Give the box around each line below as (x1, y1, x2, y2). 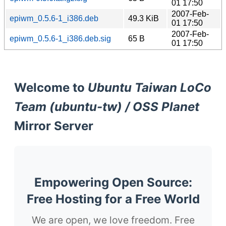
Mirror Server (14, 118, 93, 133)
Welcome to (14, 80, 88, 95)
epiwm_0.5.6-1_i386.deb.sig (10, 34, 111, 43)
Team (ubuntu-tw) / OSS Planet (14, 99, 199, 114)
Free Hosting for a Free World (26, 191, 200, 206)
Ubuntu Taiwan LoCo (88, 80, 211, 95)
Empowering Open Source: (34, 175, 192, 190)
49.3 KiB (128, 14, 159, 23)
